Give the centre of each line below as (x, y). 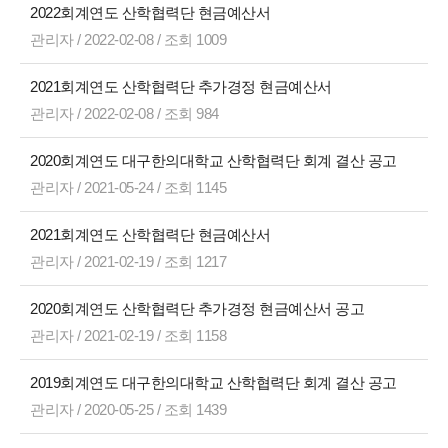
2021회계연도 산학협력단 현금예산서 (152, 234)
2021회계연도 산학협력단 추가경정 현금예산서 (182, 86)
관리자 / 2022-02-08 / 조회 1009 (128, 39)
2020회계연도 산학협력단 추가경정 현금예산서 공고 (199, 308)
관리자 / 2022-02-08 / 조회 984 (124, 113)
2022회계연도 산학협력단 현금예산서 (152, 12)
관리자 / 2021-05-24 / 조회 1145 (128, 187)
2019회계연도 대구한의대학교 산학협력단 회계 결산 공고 (215, 382)
